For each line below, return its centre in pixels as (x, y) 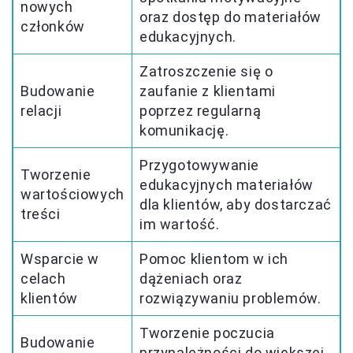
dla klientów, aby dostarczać (236, 205)
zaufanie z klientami (208, 91)
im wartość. (180, 225)
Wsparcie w (60, 259)
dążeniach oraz (191, 279)
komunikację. (184, 131)
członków (53, 27)
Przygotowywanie (199, 165)
